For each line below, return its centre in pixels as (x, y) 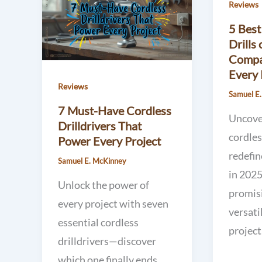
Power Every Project (109, 141)
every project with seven (113, 203)
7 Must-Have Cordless (115, 111)
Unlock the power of (104, 185)
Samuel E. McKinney (92, 161)
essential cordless (98, 222)
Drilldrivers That (100, 126)
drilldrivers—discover (107, 241)
